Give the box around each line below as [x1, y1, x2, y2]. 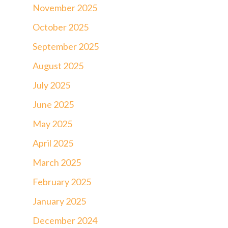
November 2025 [33, 2, 97, 13]
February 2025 [33, 176, 91, 187]
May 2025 [33, 118, 72, 129]
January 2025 [33, 195, 86, 207]
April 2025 [33, 137, 73, 149]
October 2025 [33, 21, 89, 33]
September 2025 [33, 40, 99, 52]
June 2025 [33, 98, 74, 110]
